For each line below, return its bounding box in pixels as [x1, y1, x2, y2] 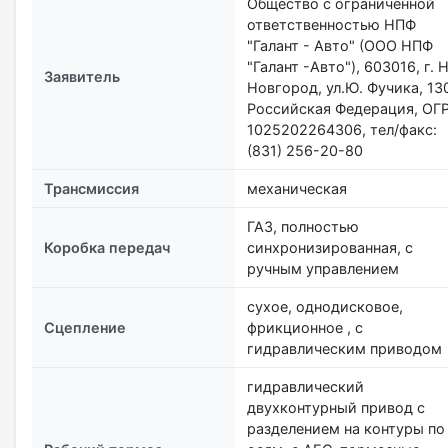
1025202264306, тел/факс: [247, 120, 437, 138]
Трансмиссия [44, 179, 139, 197]
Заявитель [44, 67, 120, 85]
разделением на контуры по [247, 419, 445, 437]
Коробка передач [44, 238, 170, 256]
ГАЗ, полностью [247, 217, 359, 235]
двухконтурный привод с [247, 398, 425, 416]
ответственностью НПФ [247, 15, 416, 33]
